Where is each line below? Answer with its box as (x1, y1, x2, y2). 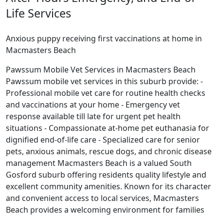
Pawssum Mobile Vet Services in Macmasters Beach (6, 64, 196, 75)
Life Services (6, 5, 71, 21)
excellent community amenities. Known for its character (6, 181, 211, 192)
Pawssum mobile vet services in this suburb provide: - (6, 76, 203, 87)
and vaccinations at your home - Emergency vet (6, 99, 180, 110)
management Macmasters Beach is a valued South (6, 158, 192, 169)
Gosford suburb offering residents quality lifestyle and (6, 169, 206, 181)
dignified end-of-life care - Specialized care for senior (6, 134, 200, 145)
